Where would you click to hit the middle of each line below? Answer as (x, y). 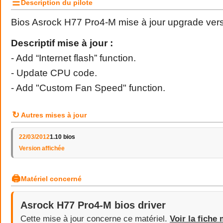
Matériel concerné (51, 179)
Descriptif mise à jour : (62, 43)
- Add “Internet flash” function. (73, 58)
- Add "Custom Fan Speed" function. (88, 88)
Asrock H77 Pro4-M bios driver (93, 205)
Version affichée (42, 148)
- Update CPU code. (54, 73)
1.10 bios (62, 137)
